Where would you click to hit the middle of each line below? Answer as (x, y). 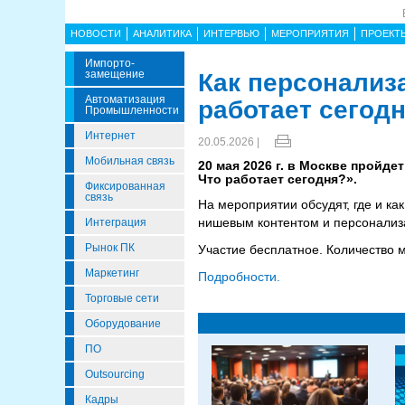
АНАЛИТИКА (162, 33)
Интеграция (116, 222)
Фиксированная (125, 186)
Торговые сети (122, 298)
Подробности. (239, 277)
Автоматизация (125, 99)
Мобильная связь (130, 161)
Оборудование (123, 324)
